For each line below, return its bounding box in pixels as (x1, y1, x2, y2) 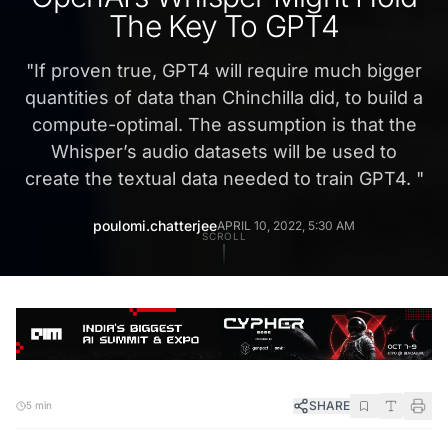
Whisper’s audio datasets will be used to (51, 141, 397, 163)
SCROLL (201, 230, 247, 243)
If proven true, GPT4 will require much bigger (34, 60, 422, 82)
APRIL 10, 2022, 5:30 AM (217, 218, 355, 234)
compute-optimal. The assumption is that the (31, 114, 417, 136)
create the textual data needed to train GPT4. (24, 168, 416, 190)
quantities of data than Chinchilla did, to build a (25, 87, 423, 109)
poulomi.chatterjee (93, 217, 217, 235)
